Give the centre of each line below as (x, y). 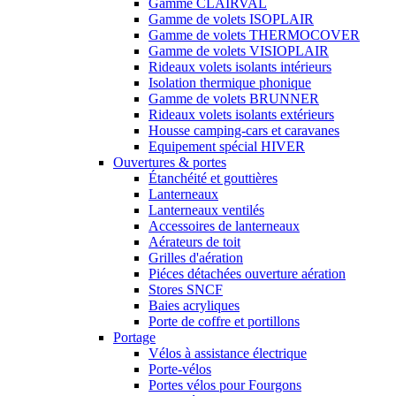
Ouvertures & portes (170, 162)
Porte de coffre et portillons (224, 321)
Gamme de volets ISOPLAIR (231, 19)
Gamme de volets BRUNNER (234, 98)
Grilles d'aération (196, 257)
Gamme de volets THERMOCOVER (254, 34)
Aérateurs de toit (194, 241)
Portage (134, 337)
